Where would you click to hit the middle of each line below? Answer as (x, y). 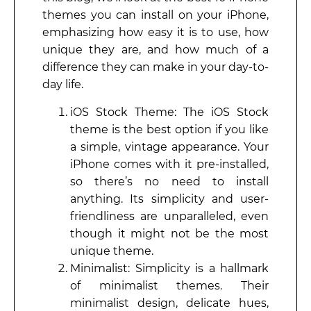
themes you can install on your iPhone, (155, 15)
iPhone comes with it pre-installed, (169, 164)
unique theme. (112, 251)
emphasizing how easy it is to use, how (155, 33)
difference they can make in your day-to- (155, 67)
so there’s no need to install (169, 181)
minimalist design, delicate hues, (169, 303)
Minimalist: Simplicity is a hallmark (169, 268)
